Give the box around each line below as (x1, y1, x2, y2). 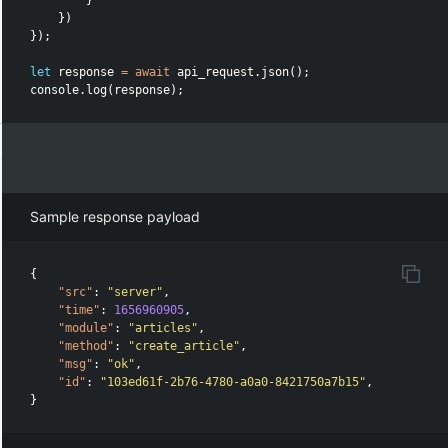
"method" (58, 339, 115, 354)
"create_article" (128, 339, 241, 354)
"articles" (128, 321, 199, 336)
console (30, 83, 80, 98)
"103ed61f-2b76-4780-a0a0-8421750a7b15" (100, 375, 367, 390)
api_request (177, 65, 255, 80)
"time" (58, 303, 101, 318)
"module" (58, 321, 115, 336)
